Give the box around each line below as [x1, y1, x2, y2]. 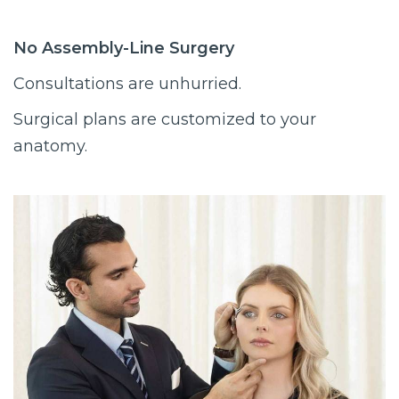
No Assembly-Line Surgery [13, 37, 234, 58]
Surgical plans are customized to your [13, 109, 316, 129]
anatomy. [13, 135, 87, 156]
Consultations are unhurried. [13, 73, 241, 94]
